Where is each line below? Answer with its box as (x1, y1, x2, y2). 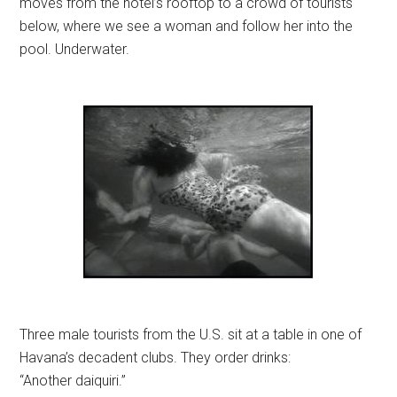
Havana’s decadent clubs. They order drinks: (19, 349, 292, 366)
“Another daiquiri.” (19, 372, 127, 389)
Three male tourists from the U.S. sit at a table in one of (19, 326, 362, 343)
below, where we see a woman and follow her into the (19, 18, 354, 35)
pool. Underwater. (19, 41, 130, 58)
